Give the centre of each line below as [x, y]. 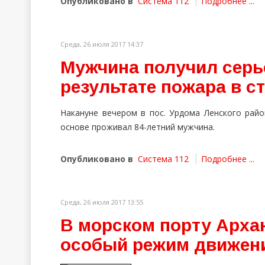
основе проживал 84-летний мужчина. [138, 127]
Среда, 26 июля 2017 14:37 [102, 44]
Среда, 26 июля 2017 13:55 [102, 202]
